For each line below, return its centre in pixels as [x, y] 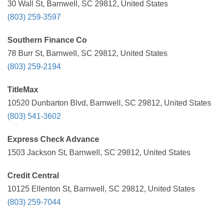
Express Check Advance [53, 139]
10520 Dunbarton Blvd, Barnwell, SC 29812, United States [109, 103]
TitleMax [23, 90]
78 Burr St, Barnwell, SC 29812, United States [87, 53]
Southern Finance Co [47, 40]
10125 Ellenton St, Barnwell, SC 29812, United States [101, 189]
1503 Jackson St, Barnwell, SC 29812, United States [99, 152]
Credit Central [33, 176]
